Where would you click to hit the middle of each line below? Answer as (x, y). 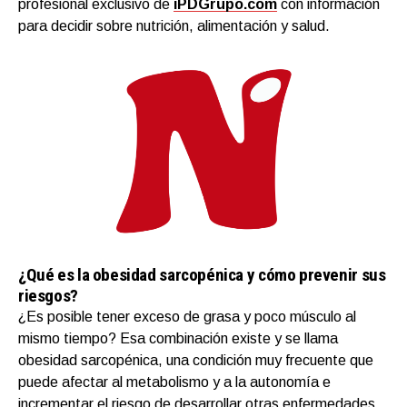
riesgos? (48, 295)
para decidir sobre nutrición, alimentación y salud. (174, 25)
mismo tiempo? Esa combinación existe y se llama (178, 338)
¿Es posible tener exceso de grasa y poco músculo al (187, 316)
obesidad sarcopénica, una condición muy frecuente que (196, 360)
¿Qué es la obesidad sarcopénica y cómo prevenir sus (202, 274)
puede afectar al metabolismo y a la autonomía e (174, 382)
